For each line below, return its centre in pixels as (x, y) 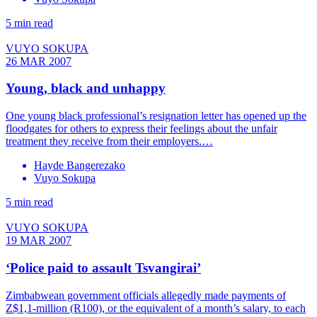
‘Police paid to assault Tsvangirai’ (103, 267)
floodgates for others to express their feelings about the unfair (142, 129)
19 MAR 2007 (39, 241)
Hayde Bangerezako (80, 166)
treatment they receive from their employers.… (109, 142)
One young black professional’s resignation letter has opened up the (156, 116)
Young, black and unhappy (86, 88)
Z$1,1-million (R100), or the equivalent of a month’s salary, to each (156, 308)
